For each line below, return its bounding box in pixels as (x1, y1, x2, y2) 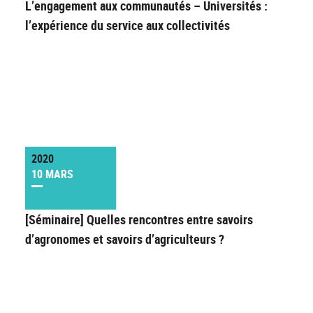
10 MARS (31, 166, 73, 182)
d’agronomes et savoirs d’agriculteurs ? (25, 231, 227, 248)
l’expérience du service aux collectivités (25, 17, 230, 34)
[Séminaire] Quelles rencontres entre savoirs (25, 211, 253, 228)
